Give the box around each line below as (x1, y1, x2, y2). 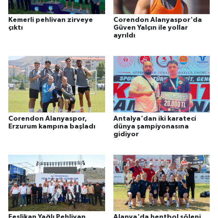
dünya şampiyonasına (113, 123, 189, 130)
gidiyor (113, 130, 139, 138)
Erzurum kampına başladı (8, 123, 95, 130)
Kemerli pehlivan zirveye (8, 17, 93, 24)
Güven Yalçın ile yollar (113, 24, 188, 32)
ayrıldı (113, 32, 135, 39)
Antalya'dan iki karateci (113, 115, 196, 122)
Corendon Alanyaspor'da (113, 17, 202, 24)
